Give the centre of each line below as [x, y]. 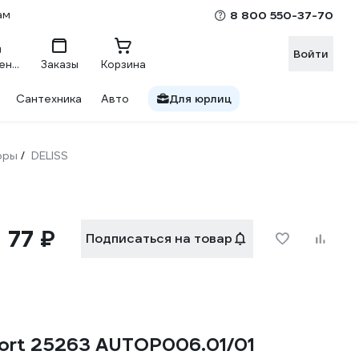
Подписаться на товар [159, 238]
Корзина [123, 64]
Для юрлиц [200, 99]
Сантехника [49, 99]
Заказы [59, 64]
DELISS [50, 155]
